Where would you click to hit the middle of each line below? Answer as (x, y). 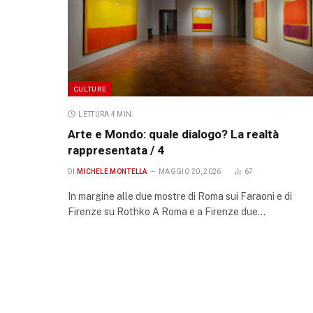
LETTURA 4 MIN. (106, 115)
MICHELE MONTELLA (112, 172)
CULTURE (90, 89)
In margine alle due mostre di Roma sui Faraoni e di (180, 197)
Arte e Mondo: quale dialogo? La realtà (173, 134)
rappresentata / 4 (116, 151)
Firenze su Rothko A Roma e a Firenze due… (167, 212)
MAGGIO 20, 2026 (190, 172)
